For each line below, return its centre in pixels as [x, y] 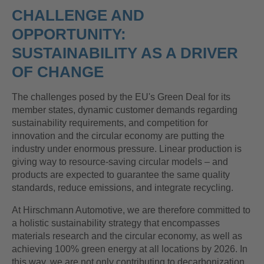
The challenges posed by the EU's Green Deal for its [121, 97]
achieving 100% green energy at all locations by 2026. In [130, 249]
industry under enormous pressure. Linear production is [127, 149]
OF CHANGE [58, 72]
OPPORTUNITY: [69, 34]
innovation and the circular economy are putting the [118, 136]
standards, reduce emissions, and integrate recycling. [123, 188]
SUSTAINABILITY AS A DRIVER [125, 53]
